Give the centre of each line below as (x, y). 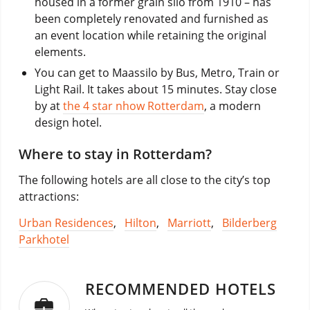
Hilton (140, 222)
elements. (60, 52)
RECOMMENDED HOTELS (180, 288)
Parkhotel (44, 239)
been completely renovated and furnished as (151, 19)
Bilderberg (249, 222)
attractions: (48, 196)
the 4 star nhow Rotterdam (133, 106)
